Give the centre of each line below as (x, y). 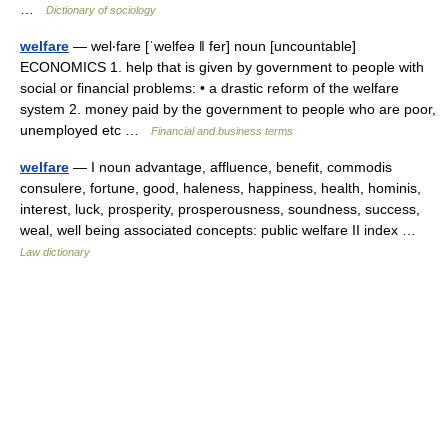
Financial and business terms (222, 131)
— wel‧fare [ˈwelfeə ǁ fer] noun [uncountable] (212, 46)
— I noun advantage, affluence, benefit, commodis (230, 167)
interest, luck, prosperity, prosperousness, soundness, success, (220, 209)
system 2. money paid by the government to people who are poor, (228, 109)
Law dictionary (55, 252)
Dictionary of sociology (101, 10)
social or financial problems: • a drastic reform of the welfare (209, 88)
